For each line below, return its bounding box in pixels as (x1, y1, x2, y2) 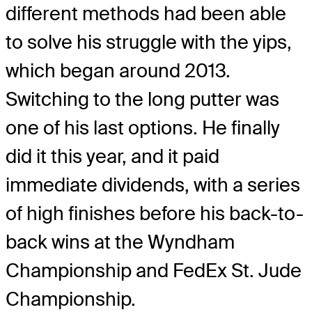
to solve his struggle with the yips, (6, 30, 292, 55)
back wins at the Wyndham (6, 230, 235, 255)
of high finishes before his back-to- (6, 201, 304, 226)
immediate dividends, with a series (6, 173, 300, 198)
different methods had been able (6, 1, 286, 26)
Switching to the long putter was (6, 87, 279, 112)
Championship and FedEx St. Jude (6, 258, 302, 283)
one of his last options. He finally (6, 116, 280, 141)
